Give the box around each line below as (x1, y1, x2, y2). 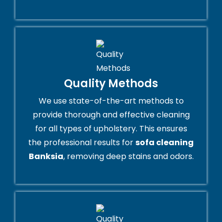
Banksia (28, 151, 63, 163)
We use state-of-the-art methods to (38, 95, 184, 107)
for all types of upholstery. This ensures (35, 123, 187, 135)
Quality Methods (64, 76, 158, 92)
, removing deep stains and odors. (63, 151, 194, 163)
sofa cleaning (135, 137, 194, 149)
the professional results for (28, 137, 135, 149)
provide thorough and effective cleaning (32, 109, 190, 121)
